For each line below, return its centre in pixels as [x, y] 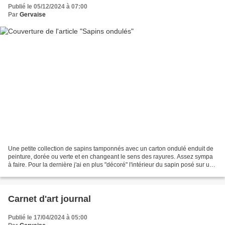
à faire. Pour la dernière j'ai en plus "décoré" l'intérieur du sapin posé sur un [110, 165]
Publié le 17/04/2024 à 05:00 [48, 218]
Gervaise [33, 14]
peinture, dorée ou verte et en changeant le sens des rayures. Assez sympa [110, 157]
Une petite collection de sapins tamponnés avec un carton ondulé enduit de [111, 149]
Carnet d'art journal [49, 199]
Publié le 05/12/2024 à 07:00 [48, 6]
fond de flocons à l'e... [37, 173]
